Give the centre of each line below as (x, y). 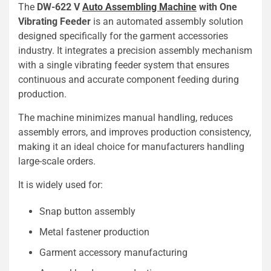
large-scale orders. (57, 162)
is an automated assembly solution (167, 22)
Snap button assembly (87, 212)
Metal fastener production (94, 232)
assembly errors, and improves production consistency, (135, 132)
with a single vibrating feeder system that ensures (124, 65)
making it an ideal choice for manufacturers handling (131, 147)
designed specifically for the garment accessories (123, 36)
